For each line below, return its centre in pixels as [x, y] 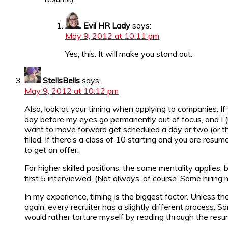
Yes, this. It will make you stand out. [129, 54]
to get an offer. [52, 149]
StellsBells [61, 80]
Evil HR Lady [107, 25]
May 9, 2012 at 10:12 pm [72, 90]
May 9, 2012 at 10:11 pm [112, 35]
